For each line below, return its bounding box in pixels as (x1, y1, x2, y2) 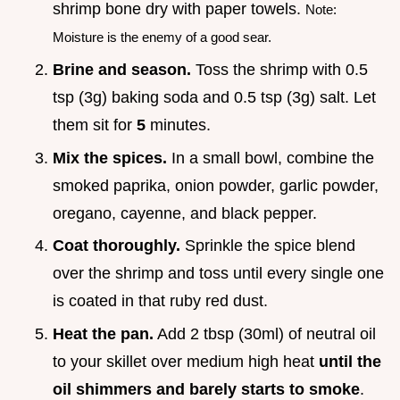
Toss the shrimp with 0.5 (191, 60, 368, 79)
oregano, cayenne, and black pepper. (53, 204, 317, 222)
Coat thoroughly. (53, 237, 180, 255)
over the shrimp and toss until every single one (53, 264, 384, 283)
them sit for (53, 115, 137, 134)
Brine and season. (53, 60, 191, 79)
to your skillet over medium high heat (53, 352, 319, 371)
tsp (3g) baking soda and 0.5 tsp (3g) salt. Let (53, 87, 376, 106)
